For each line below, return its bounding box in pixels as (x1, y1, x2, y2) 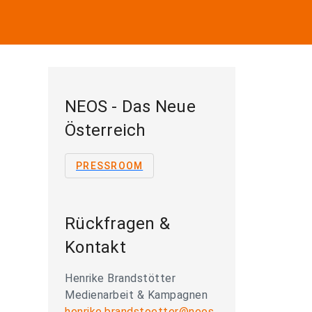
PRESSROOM (76, 160, 143, 171)
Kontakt (65, 237, 126, 257)
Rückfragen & (65, 214, 170, 233)
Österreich (65, 120, 146, 140)
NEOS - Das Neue (65, 97, 196, 116)
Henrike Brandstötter (65, 272, 175, 285)
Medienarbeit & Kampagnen (65, 288, 208, 302)
